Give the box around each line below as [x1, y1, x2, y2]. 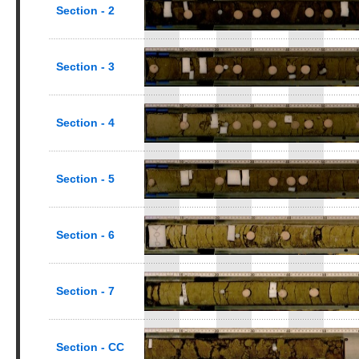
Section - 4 [56, 116, 115, 129]
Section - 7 [56, 284, 115, 297]
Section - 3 [56, 60, 115, 73]
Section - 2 [56, 4, 115, 17]
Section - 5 [56, 172, 115, 185]
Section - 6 [56, 228, 115, 241]
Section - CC [56, 341, 124, 353]
